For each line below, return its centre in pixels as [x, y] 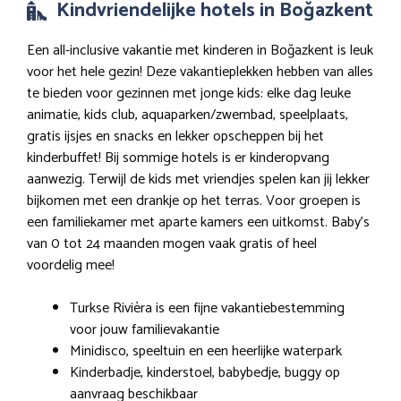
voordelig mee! [71, 266]
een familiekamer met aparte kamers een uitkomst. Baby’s [198, 223]
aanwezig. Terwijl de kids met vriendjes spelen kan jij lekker [198, 180]
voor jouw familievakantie [145, 330]
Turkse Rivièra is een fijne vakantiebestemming [207, 309]
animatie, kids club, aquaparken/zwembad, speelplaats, [188, 115]
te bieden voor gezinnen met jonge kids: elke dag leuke [189, 94]
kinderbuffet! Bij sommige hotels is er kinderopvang [178, 158]
